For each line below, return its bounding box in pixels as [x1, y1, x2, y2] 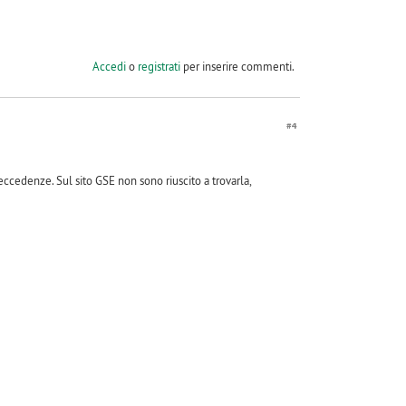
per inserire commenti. [179, 59, 295, 74]
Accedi [92, 59, 126, 74]
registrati [137, 59, 180, 74]
